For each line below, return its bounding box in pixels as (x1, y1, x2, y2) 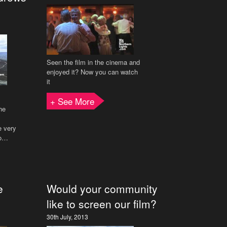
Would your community (47, 181, 158, 196)
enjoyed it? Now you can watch (47, 67, 138, 77)
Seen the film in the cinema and (47, 57, 140, 67)
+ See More (50, 95, 94, 107)
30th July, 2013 (47, 212, 88, 221)
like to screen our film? (47, 196, 157, 211)
